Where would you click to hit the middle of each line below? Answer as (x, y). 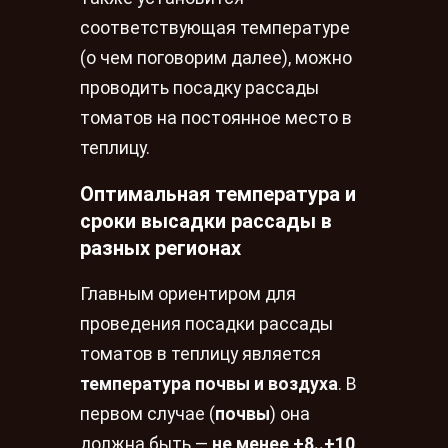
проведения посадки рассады (206, 324)
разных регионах (160, 247)
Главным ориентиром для (188, 294)
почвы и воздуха (266, 384)
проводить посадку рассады (199, 88)
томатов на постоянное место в (216, 118)
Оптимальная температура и (218, 193)
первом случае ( (147, 414)
